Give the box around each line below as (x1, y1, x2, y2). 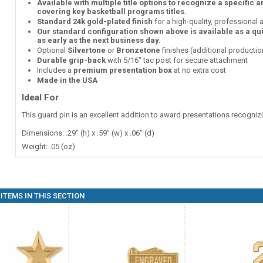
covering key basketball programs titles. (36, 7, 187, 16)
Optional (36, 46, 68, 55)
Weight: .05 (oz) (21, 142, 75, 151)
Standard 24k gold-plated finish (36, 17, 153, 26)
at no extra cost (171, 66, 226, 75)
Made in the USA (36, 76, 97, 85)
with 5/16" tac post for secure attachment (105, 56, 248, 65)
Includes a (36, 66, 73, 75)
